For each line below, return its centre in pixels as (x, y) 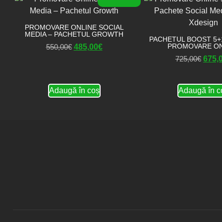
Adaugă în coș (74, 90)
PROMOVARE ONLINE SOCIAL (74, 27)
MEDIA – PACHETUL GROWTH (74, 34)
